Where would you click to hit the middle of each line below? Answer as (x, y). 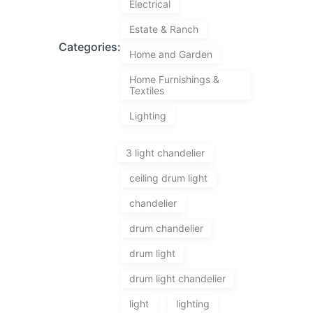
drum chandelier (167, 228)
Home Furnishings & (175, 79)
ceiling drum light (169, 177)
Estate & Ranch (164, 29)
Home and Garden (171, 54)
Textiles (147, 90)
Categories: (90, 47)
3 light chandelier (166, 152)
